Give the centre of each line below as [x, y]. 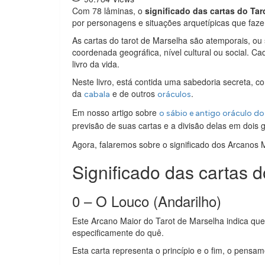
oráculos [174, 94]
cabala [97, 94]
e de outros [134, 93]
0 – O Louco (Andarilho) [147, 201]
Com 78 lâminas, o [109, 11]
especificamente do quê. [118, 232]
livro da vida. [96, 64]
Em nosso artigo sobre [116, 112]
